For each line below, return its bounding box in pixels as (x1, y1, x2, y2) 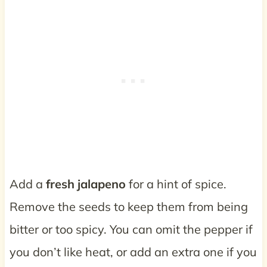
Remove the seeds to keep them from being (9, 198, 248, 214)
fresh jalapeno (45, 176, 126, 191)
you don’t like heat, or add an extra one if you (9, 244, 257, 259)
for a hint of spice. (125, 176, 226, 191)
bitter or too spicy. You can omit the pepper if (9, 221, 253, 237)
